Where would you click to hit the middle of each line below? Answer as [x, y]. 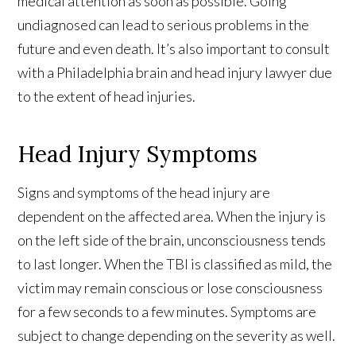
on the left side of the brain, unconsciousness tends [172, 240]
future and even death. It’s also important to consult [174, 48]
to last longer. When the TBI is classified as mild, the [175, 263]
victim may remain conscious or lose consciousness [170, 287]
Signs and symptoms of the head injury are [144, 192]
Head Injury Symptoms [138, 154]
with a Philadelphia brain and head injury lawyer [163, 72]
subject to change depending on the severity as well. [177, 335]
